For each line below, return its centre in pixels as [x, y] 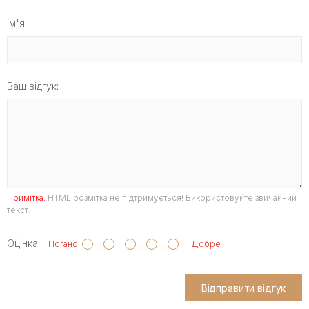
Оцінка [22, 243]
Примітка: [26, 198]
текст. [19, 210]
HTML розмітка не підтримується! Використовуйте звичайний [171, 198]
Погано [60, 244]
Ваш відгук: [33, 86]
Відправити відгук [243, 288]
